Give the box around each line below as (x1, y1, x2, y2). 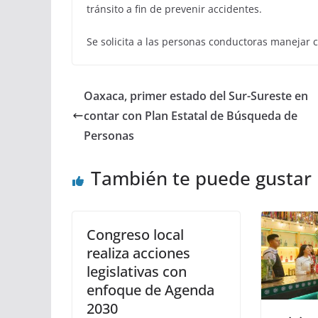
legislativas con (87, 262, 187, 282)
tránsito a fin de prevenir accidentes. (87, 2, 262, 16)
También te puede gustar (91, 165, 312, 192)
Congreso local (87, 225, 184, 245)
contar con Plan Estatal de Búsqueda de (84, 108, 297, 124)
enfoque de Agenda (87, 280, 214, 300)
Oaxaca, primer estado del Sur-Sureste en (84, 88, 308, 104)
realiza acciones (87, 243, 190, 263)
